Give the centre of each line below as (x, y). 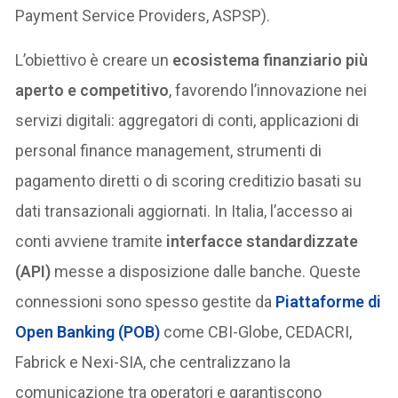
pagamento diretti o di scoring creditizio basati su (189, 180)
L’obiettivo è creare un (94, 60)
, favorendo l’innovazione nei (268, 90)
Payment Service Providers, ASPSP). (143, 15)
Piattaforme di (329, 301)
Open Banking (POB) (88, 331)
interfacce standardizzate (263, 241)
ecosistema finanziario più (271, 60)
